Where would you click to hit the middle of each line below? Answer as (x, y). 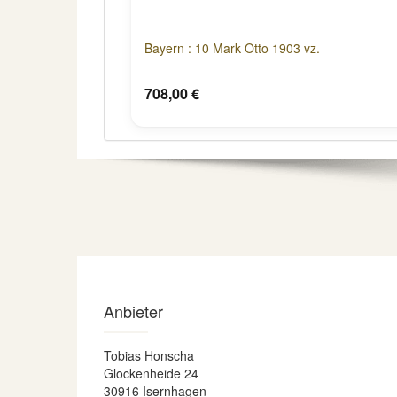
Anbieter (133, 311)
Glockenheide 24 (151, 373)
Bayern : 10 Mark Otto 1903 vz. (232, 48)
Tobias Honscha (149, 355)
